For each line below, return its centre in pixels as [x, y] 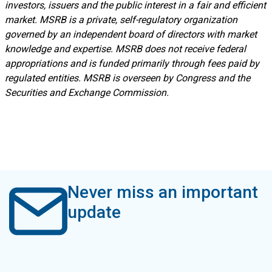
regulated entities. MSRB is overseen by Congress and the [127, 78]
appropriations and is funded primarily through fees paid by [132, 63]
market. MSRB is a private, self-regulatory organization [121, 20]
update [94, 212]
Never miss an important [163, 192]
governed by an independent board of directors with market [131, 34]
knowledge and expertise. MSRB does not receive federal [125, 49]
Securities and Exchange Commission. [87, 93]
